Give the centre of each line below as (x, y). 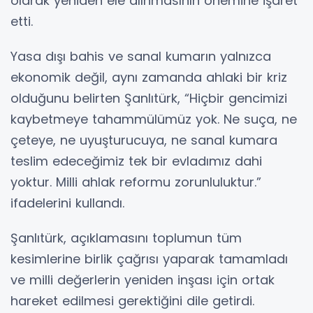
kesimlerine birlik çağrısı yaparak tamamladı (149, 259)
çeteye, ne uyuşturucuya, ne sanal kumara (144, 140)
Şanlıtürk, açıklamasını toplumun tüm (126, 238)
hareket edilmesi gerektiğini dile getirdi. (132, 300)
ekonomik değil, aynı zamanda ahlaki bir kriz (149, 77)
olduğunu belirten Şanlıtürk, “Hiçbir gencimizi (149, 98)
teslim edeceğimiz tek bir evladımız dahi (136, 161)
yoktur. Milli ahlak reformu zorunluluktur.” (136, 182)
